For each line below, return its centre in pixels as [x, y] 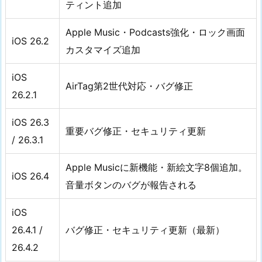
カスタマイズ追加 [103, 50]
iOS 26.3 [30, 123]
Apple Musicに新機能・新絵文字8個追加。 [156, 168]
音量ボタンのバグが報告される [131, 185]
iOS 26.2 [30, 41]
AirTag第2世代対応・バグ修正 [129, 86]
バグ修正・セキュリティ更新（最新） [145, 230]
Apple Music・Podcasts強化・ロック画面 [155, 32]
